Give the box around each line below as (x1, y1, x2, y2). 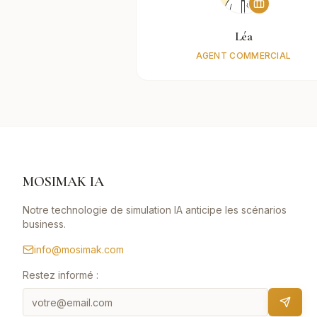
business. (23, 218, 66, 230)
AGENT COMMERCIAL (195, 50, 292, 61)
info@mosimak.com (34, 243, 124, 255)
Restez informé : (23, 269, 98, 281)
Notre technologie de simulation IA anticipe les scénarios (23, 204, 287, 216)
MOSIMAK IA (23, 173, 104, 190)
